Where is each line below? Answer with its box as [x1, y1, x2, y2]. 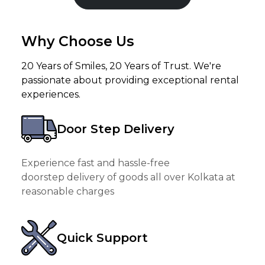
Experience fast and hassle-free [21, 157, 170, 169]
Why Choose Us [21, 33, 134, 50]
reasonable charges [21, 186, 114, 198]
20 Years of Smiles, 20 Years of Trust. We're [21, 60, 221, 72]
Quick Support [57, 231, 148, 245]
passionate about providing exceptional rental [21, 75, 239, 86]
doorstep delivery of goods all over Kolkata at [21, 172, 235, 183]
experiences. [21, 89, 80, 101]
